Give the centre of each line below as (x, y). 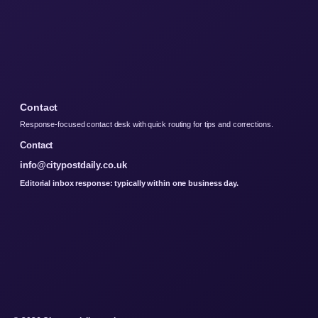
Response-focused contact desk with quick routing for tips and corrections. (147, 124)
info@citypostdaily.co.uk (73, 165)
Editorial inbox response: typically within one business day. (129, 183)
